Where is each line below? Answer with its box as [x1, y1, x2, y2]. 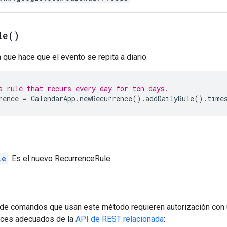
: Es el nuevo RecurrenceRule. [8, 153, 112, 163]
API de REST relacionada [75, 214, 164, 224]
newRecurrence [80, 93, 132, 103]
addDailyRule [145, 93, 194, 103]
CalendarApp [31, 93, 75, 103]
